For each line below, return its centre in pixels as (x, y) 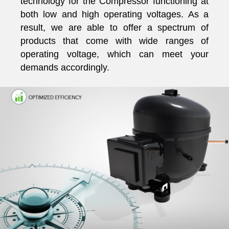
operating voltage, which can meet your (114, 54)
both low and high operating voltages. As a (114, 15)
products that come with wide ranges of (114, 41)
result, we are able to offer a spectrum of (114, 28)
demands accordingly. (65, 68)
